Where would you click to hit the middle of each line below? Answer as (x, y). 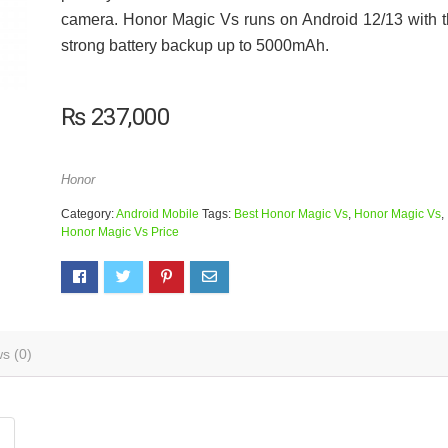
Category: (88, 214)
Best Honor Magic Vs (290, 214)
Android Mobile (157, 214)
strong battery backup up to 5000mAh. (194, 45)
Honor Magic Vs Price (119, 232)
